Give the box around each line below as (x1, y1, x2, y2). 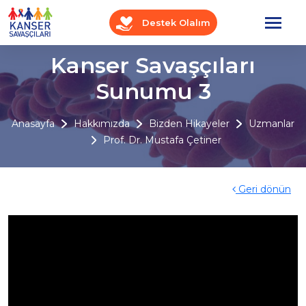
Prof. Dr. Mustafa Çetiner (103, 134, 222, 146)
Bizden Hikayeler (148, 117, 229, 130)
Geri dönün (236, 183, 291, 195)
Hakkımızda (74, 117, 130, 130)
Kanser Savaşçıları (51, 52, 255, 79)
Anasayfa (12, 117, 55, 130)
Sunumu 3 (95, 78, 211, 105)
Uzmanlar (248, 117, 294, 130)
